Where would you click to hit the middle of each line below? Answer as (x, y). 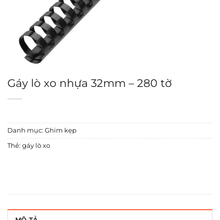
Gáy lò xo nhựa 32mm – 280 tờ (90, 83)
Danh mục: (26, 131)
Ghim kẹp (61, 131)
